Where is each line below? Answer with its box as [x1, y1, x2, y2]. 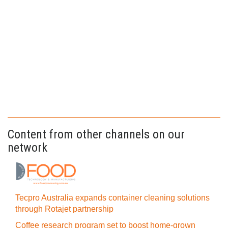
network [8, 140, 47, 155]
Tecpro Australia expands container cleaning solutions [15, 193, 210, 202]
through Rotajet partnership [15, 205, 113, 213]
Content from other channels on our [8, 127, 185, 141]
